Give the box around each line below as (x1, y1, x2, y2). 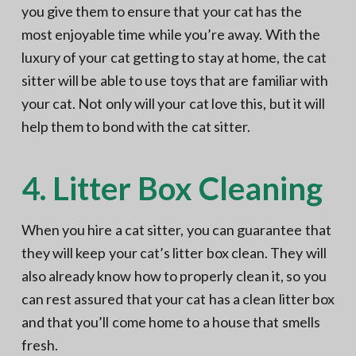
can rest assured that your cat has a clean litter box (21, 289, 335, 308)
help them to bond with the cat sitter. (21, 117, 250, 135)
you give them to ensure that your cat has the (21, 2, 302, 20)
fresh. (21, 335, 58, 354)
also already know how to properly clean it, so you (21, 266, 327, 284)
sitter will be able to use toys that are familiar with (21, 71, 328, 89)
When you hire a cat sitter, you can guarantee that (21, 220, 331, 238)
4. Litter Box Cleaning (21, 168, 323, 207)
